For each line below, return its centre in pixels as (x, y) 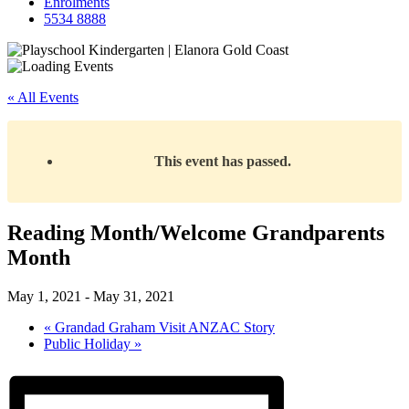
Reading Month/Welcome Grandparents (196, 232)
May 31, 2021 (134, 296)
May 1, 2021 (44, 296)
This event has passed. (223, 161)
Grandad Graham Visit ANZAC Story (163, 327)
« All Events (43, 97)
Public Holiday (89, 343)
